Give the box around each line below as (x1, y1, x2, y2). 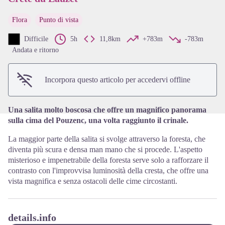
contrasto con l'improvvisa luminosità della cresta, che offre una (8, 166, 208, 175)
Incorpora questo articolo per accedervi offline (45, 75, 190, 84)
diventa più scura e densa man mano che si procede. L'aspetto (8, 145, 202, 154)
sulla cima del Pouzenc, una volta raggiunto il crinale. (8, 116, 188, 125)
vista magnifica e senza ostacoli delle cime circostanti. (8, 177, 177, 185)
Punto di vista (39, 16, 78, 24)
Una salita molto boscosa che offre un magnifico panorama (8, 105, 206, 114)
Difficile (24, 35, 48, 43)
